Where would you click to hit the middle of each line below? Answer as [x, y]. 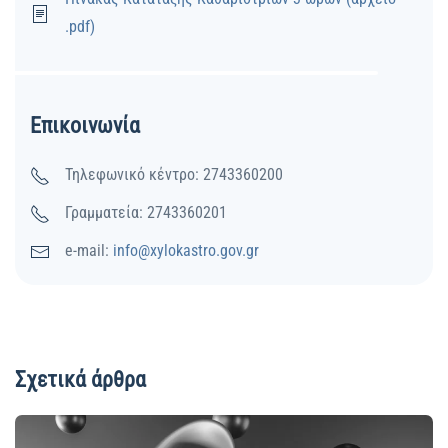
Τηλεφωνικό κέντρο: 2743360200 [174, 175]
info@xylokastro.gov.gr [186, 251]
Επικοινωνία [85, 126]
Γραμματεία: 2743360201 [146, 213]
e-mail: [89, 251]
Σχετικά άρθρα [80, 380]
